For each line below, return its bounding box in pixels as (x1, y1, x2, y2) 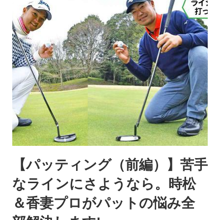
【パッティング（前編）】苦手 (12, 157, 208, 173)
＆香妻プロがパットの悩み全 (12, 195, 195, 211)
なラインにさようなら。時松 (12, 176, 196, 192)
